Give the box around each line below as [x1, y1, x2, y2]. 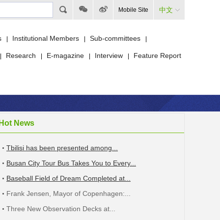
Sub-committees [90, 34, 140, 42]
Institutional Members [12, 34, 79, 42]
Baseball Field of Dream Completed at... [6, 174, 131, 182]
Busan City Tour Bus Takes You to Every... [6, 159, 136, 167]
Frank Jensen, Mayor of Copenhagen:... [6, 190, 131, 197]
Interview [95, 52, 123, 59]
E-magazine [47, 52, 84, 59]
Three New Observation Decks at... [6, 205, 115, 213]
